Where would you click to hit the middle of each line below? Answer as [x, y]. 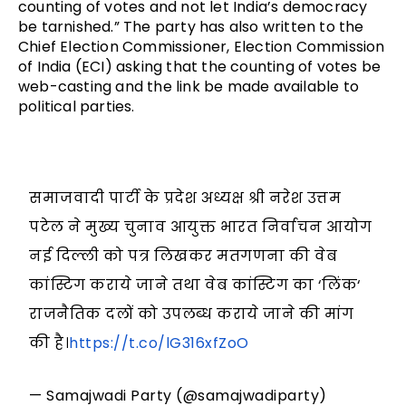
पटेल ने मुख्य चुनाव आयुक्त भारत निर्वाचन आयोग [201, 227]
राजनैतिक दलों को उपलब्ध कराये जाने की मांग [192, 314]
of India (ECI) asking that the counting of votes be [200, 67]
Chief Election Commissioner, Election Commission [202, 47]
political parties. [77, 107]
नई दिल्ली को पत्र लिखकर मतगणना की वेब [184, 256]
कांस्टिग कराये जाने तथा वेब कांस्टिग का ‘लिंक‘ [195, 285]
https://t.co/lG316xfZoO [159, 343]
